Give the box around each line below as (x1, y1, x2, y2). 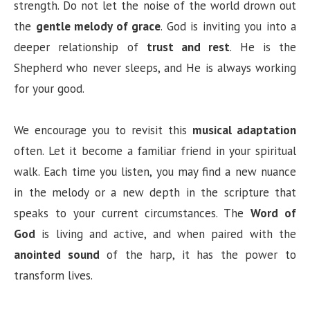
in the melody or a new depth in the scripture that (14, 184, 296, 200)
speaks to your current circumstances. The (14, 205, 251, 221)
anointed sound (14, 246, 100, 262)
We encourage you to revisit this (14, 122, 192, 138)
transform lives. (14, 267, 93, 283)
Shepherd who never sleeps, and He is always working (14, 60, 296, 75)
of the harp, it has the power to (99, 246, 297, 262)
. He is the (230, 39, 296, 55)
